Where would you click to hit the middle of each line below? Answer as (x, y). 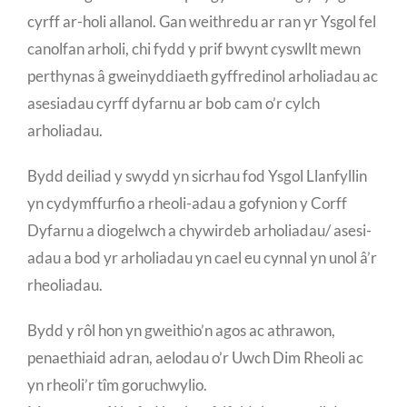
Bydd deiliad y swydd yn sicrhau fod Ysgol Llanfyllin (197, 175)
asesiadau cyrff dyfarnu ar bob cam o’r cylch (174, 103)
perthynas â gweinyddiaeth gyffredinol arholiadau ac (203, 75)
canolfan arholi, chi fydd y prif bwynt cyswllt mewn (194, 48)
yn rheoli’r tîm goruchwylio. (117, 384)
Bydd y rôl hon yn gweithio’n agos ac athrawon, (181, 330)
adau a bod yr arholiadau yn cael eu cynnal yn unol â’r (202, 257)
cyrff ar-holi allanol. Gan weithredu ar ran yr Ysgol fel (202, 21)
